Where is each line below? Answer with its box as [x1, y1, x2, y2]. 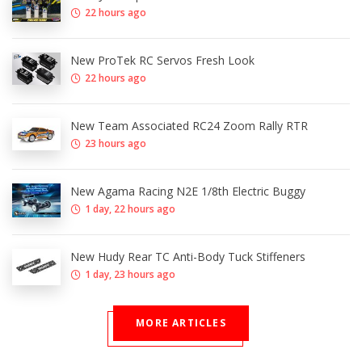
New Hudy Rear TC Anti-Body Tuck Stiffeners [70, 249, 305, 265]
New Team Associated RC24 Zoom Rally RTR [70, 118, 308, 134]
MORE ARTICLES [136, 316, 226, 330]
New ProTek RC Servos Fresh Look [70, 53, 255, 69]
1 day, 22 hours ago [85, 202, 175, 217]
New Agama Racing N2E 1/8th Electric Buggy [70, 183, 305, 200]
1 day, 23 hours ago [85, 267, 175, 282]
